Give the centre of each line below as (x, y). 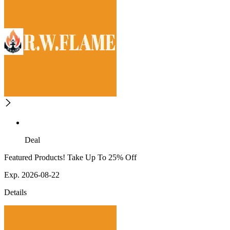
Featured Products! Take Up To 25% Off (70, 158)
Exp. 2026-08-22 (32, 175)
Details (15, 193)
